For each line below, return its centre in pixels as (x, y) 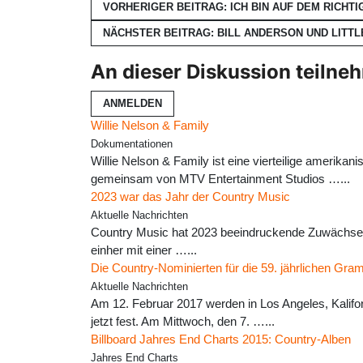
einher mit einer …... (144, 250)
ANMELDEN (132, 104)
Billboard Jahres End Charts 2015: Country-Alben (221, 340)
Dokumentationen (132, 145)
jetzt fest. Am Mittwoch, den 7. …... (183, 322)
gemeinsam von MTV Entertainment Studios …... (220, 179)
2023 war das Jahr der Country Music (190, 197)
